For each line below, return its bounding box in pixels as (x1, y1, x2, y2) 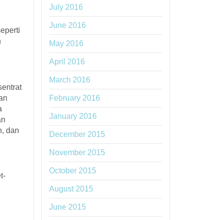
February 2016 (49, 94, 100, 102)
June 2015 (49, 203, 86, 211)
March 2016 (49, 76, 90, 84)
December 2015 (49, 130, 105, 138)
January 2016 (49, 112, 97, 120)
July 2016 (49, 3, 83, 11)
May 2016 (49, 39, 83, 48)
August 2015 (49, 185, 93, 193)
